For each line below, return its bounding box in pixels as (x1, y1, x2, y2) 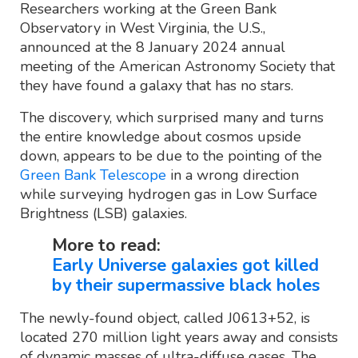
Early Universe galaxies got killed (52, 253, 319, 277)
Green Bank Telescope (20, 165, 166, 185)
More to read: (52, 233, 165, 257)
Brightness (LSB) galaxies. (20, 203, 191, 223)
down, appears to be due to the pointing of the (20, 145, 322, 165)
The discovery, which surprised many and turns (20, 107, 324, 127)
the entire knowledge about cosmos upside (20, 126, 301, 146)
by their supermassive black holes (52, 272, 320, 297)
